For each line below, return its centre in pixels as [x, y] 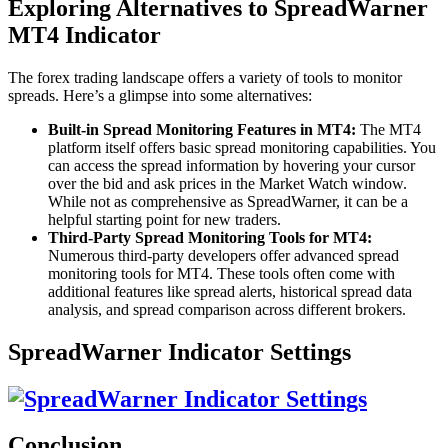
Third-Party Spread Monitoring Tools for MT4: [210, 237]
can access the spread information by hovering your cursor [231, 165]
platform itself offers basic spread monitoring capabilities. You [242, 147]
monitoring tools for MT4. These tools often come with [221, 273]
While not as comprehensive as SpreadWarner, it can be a [228, 201]
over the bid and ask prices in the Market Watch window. [227, 183]
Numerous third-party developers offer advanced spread [223, 255]
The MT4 [388, 129]
